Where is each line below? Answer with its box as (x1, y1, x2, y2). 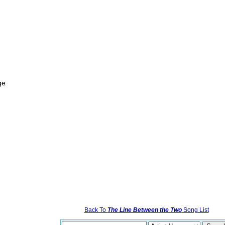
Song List (181, 206, 209, 213)
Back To (84, 206, 107, 213)
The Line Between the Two (107, 206, 182, 213)
